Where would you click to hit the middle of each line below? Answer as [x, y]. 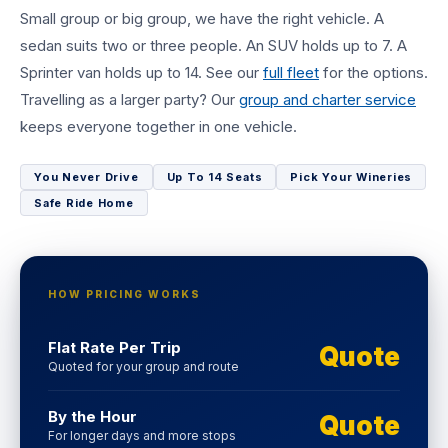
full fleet [291, 72]
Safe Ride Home [84, 203]
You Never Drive [86, 177]
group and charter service [327, 99]
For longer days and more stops [142, 435]
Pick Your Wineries [351, 177]
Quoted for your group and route [143, 366]
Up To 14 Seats [214, 177]
